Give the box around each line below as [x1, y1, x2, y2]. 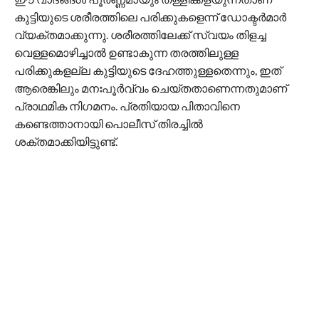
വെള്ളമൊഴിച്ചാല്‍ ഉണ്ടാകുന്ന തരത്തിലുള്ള [14, 46, 239, 59]
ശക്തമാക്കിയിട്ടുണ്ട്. [14, 135, 117, 148]
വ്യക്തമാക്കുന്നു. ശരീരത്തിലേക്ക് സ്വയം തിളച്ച [14, 28, 266, 41]
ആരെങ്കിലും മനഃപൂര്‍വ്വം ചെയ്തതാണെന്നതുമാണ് [14, 81, 287, 95]
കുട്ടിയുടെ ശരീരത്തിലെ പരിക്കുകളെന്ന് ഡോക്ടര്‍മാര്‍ [14, 10, 286, 23]
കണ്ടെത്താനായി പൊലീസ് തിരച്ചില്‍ [14, 117, 203, 130]
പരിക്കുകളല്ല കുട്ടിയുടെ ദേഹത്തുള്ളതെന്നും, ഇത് [14, 63, 281, 77]
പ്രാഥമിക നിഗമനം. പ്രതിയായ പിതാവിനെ [14, 99, 240, 113]
